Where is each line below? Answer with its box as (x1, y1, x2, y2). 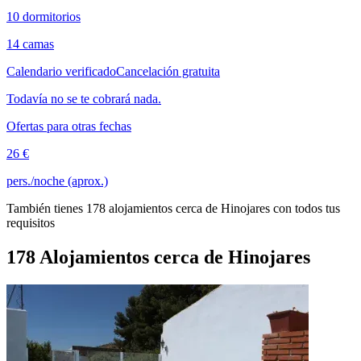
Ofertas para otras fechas (6, 119, 131, 134)
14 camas (6, 37, 54, 52)
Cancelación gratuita (116, 64, 220, 79)
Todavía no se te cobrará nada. (6, 92, 161, 106)
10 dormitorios (6, 10, 81, 24)
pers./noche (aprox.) (6, 174, 108, 189)
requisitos (6, 216, 55, 230)
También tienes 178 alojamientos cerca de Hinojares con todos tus (6, 201, 340, 216)
